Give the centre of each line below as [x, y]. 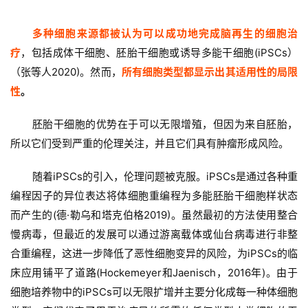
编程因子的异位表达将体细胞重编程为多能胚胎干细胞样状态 [154, 196]
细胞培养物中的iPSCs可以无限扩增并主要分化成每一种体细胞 [154, 292]
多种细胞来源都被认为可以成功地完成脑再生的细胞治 [165, 34]
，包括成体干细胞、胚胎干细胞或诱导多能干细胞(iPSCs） [159, 53]
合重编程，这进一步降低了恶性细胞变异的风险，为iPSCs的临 [154, 254]
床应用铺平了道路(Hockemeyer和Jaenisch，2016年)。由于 [154, 273]
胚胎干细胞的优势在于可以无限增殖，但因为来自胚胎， [165, 124]
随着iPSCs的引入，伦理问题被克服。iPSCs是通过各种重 [165, 177]
